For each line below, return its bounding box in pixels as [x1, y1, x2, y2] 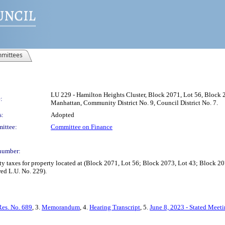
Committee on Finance [51, 123, 113, 131]
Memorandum [42, 203, 80, 211]
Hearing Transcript [89, 203, 140, 211]
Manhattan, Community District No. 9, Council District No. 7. [51, 99, 218, 106]
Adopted [51, 111, 74, 119]
